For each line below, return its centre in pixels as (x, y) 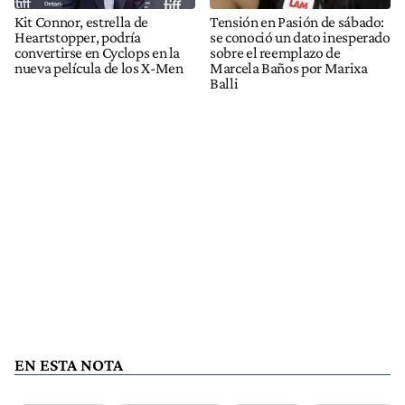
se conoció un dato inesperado (300, 37)
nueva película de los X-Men (99, 67)
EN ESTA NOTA (69, 364)
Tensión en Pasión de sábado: (297, 21)
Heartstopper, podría (78, 37)
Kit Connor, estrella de (81, 21)
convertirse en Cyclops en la (98, 52)
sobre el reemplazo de (275, 52)
